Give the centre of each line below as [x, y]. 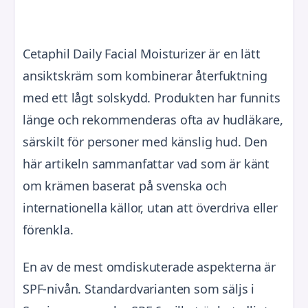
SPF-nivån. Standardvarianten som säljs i [139, 289]
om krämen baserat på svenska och [125, 186]
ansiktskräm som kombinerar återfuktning [145, 76]
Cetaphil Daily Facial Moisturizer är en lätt [142, 54]
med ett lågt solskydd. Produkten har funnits [152, 98]
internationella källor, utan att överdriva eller [150, 208]
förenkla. [48, 230]
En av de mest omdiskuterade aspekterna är [150, 267]
